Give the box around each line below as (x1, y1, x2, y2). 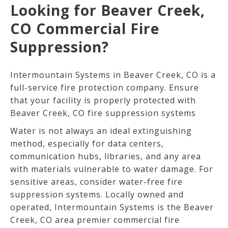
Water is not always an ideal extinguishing (10, 125, 192, 136)
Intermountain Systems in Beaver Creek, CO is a (10, 69, 216, 80)
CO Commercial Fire (10, 18, 159, 38)
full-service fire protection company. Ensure (10, 81, 199, 93)
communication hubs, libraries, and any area (10, 150, 201, 162)
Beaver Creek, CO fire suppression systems (10, 107, 196, 119)
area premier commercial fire (55, 214, 180, 225)
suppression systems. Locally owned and (10, 188, 184, 200)
